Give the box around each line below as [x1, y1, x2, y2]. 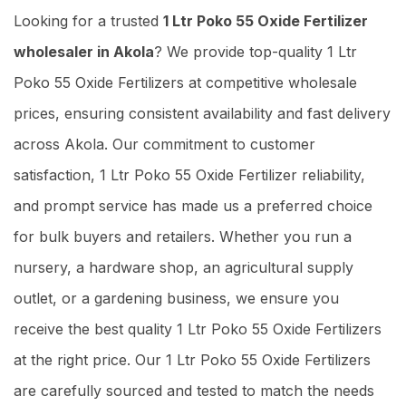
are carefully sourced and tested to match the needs [14, 381, 374, 400]
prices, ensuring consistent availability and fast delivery [14, 103, 391, 122]
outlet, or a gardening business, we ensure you [14, 288, 339, 307]
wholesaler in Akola [14, 42, 154, 61]
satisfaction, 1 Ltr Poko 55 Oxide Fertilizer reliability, [14, 165, 365, 184]
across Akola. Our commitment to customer [14, 134, 315, 153]
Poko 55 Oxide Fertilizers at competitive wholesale [14, 72, 357, 92]
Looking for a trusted [14, 11, 163, 30]
